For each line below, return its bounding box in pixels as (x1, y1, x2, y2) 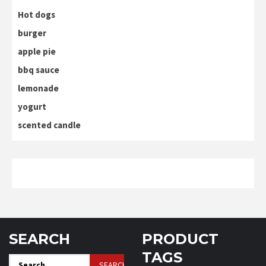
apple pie (18, 45, 56, 57)
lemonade (18, 82, 59, 94)
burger (18, 27, 46, 39)
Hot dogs (18, 8, 55, 20)
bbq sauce (18, 64, 59, 75)
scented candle (18, 119, 81, 131)
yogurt (18, 100, 46, 112)
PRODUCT (142, 230, 218, 248)
